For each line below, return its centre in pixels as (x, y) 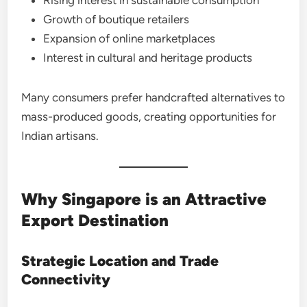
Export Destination (95, 220)
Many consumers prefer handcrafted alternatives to (153, 97)
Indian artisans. (60, 135)
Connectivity (66, 279)
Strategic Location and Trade (120, 260)
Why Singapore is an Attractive (144, 199)
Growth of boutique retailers (116, 19)
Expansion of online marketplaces (130, 38)
